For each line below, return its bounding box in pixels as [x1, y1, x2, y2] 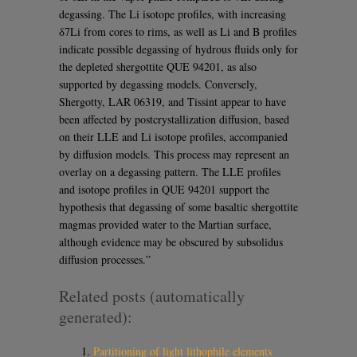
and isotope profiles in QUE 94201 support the [59, 181, 269, 197]
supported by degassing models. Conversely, [59, 76, 257, 92]
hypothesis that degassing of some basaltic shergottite [59, 198, 298, 214]
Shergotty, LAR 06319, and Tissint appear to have [59, 93, 286, 109]
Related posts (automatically [59, 285, 245, 308]
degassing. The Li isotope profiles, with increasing [59, 6, 286, 22]
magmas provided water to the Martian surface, [59, 216, 272, 232]
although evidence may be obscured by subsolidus [59, 233, 283, 249]
